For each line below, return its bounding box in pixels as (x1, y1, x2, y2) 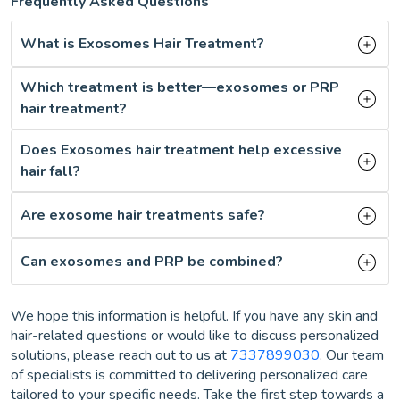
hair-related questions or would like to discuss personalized (11, 325, 379, 346)
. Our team (320, 345, 384, 365)
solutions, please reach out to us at (11, 345, 230, 365)
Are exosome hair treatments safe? (21, 204, 265, 225)
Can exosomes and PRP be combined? (21, 251, 283, 271)
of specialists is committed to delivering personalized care (11, 364, 368, 385)
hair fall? (21, 161, 80, 181)
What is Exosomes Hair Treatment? (21, 33, 264, 54)
